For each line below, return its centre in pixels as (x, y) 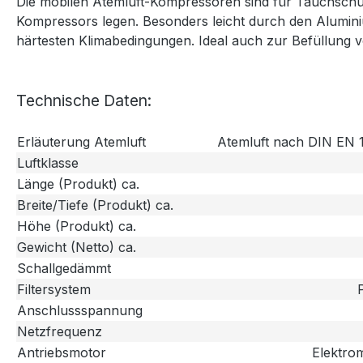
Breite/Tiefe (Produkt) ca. (95, 205)
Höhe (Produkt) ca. (77, 226)
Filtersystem (54, 290)
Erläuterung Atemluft (81, 142)
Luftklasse (48, 163)
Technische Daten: (84, 101)
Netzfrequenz (60, 332)
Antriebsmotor (62, 353)
